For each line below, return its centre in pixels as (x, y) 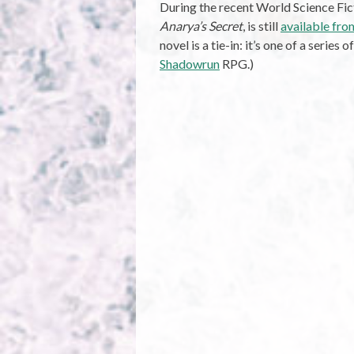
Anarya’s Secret (201, 26)
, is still (262, 26)
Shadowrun (190, 64)
